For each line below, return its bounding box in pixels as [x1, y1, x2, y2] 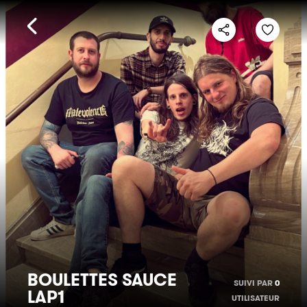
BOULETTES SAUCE [27, 269, 177, 291]
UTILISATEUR [232, 293, 280, 303]
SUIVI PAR [234, 278, 275, 288]
